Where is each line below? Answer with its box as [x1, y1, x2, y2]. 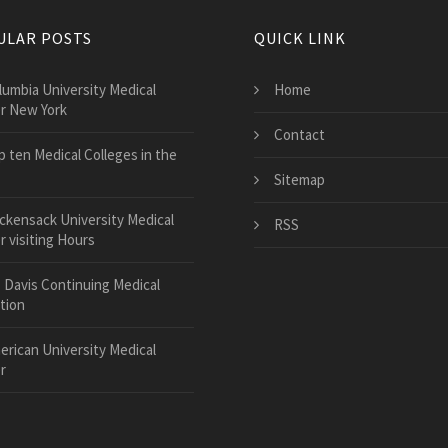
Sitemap [274, 170, 325, 190]
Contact [274, 125, 325, 145]
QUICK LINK [254, 28, 346, 49]
